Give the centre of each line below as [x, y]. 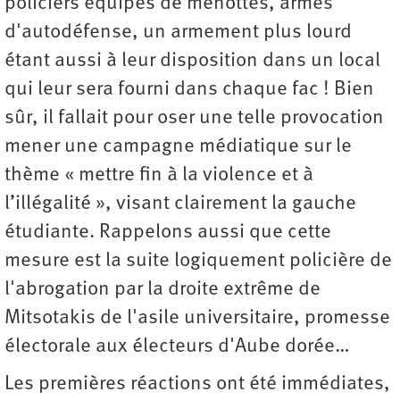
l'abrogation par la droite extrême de [162, 290]
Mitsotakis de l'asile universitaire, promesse [197, 319]
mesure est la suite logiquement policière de [198, 262]
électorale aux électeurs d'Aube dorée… [177, 347]
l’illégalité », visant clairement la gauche [180, 204]
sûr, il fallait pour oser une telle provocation [194, 119]
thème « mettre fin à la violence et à [159, 176]
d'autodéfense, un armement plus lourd [178, 33]
